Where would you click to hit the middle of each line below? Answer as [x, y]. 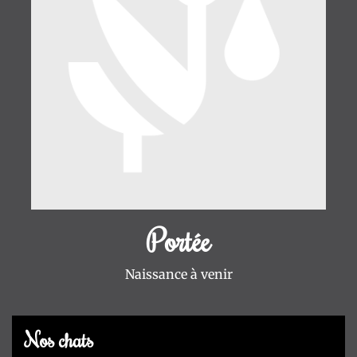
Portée [178, 240]
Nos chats [59, 340]
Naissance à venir [178, 274]
